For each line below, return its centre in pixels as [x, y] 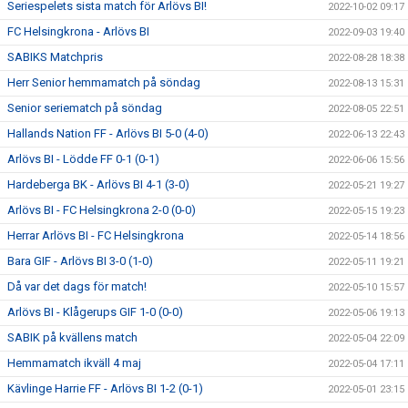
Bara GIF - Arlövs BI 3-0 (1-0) [80, 261]
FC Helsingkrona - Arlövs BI [78, 31]
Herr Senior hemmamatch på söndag [104, 82]
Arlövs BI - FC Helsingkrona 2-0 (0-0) [102, 210]
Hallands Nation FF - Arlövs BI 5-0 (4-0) [108, 133]
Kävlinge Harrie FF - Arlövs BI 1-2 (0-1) [105, 388]
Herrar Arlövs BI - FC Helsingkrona [96, 235]
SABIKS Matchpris [55, 57]
